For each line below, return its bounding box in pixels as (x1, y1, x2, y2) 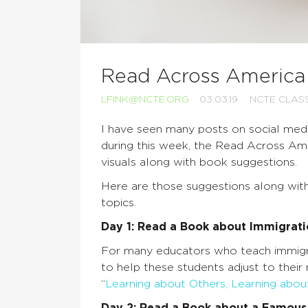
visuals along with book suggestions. (101, 157, 297, 168)
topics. (101, 197, 136, 209)
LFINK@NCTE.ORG (101, 95, 189, 105)
